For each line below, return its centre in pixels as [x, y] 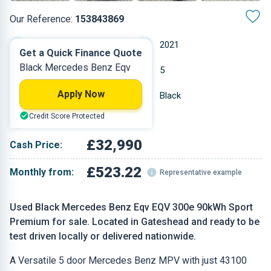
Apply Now [81, 94]
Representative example [201, 172]
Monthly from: [42, 172]
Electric [48, 70]
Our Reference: [42, 19]
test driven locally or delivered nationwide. [103, 236]
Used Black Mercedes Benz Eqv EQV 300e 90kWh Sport [131, 207]
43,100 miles [59, 96]
